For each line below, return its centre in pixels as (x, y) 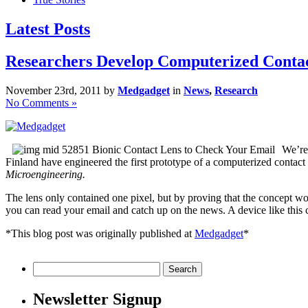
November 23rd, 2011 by (62, 90)
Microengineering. (45, 174)
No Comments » (41, 102)
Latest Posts (48, 29)
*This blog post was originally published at (100, 233)
